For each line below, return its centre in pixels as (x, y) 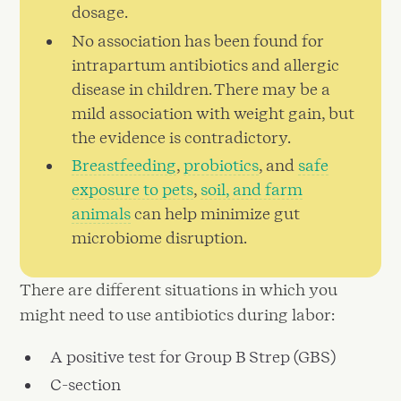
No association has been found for (198, 40)
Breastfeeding (124, 165)
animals (102, 213)
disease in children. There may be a (201, 89)
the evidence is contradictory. (182, 137)
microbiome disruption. (160, 238)
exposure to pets (133, 189)
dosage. (100, 12)
